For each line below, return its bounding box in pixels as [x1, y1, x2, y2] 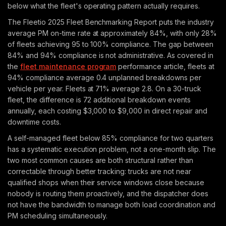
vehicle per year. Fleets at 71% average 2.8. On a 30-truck [8, 84, 201, 93]
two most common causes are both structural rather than [8, 156, 193, 164]
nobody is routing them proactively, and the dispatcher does [8, 189, 208, 198]
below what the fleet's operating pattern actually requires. [8, 2, 200, 10]
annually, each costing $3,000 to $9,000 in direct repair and [8, 106, 207, 115]
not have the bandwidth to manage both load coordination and [8, 200, 215, 209]
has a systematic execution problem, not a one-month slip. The [8, 145, 216, 153]
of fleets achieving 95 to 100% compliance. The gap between [8, 40, 213, 48]
